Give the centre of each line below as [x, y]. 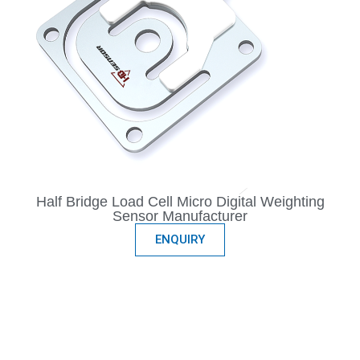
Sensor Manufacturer [180, 217]
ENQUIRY [180, 240]
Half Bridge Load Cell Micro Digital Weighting [180, 202]
